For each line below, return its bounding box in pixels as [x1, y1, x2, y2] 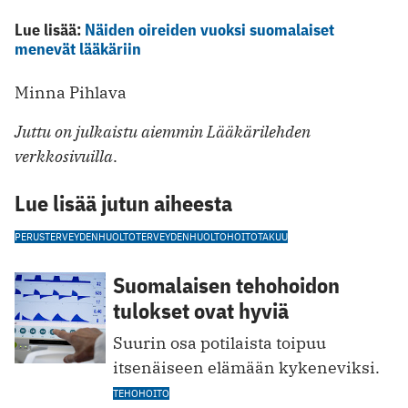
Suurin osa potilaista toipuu [113, 331, 326, 353]
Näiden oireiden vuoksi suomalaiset [85, 18, 334, 40]
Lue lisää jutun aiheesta [15, 188, 232, 218]
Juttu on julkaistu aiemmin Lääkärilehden [15, 120, 311, 142]
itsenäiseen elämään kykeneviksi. [113, 356, 380, 378]
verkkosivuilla [15, 145, 113, 167]
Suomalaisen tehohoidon [113, 270, 340, 300]
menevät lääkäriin [15, 37, 141, 59]
